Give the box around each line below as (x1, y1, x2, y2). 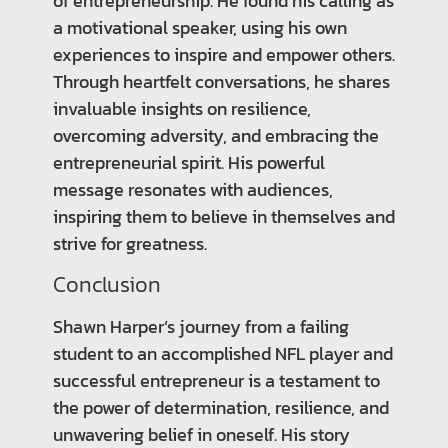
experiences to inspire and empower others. (52, 40, 395, 68)
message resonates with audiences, (52, 175, 333, 203)
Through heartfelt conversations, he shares (52, 67, 390, 95)
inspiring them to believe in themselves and (52, 202, 395, 230)
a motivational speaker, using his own (52, 13, 347, 41)
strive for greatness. (52, 229, 207, 257)
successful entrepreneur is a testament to (52, 366, 380, 394)
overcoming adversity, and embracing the (52, 121, 379, 149)
